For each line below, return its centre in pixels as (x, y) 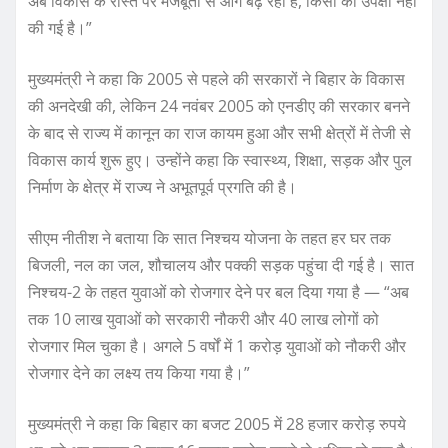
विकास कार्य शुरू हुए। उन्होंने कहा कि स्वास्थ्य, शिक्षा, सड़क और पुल (220, 160)
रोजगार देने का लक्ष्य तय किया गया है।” (139, 373)
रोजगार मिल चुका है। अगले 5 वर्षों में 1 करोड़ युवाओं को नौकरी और (217, 346)
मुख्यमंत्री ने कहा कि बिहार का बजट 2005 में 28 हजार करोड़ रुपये (217, 424)
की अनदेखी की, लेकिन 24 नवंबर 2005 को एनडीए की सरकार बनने (219, 106)
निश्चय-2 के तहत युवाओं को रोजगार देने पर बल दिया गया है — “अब (218, 292)
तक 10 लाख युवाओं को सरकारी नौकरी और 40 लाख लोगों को (203, 319)
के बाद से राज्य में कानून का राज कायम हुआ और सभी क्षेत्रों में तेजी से (219, 133)
